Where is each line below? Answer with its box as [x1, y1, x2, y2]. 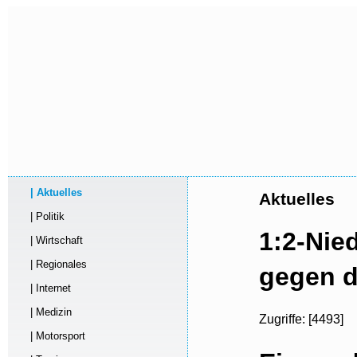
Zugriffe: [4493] [258, 312, 343, 327]
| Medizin [23, 306, 72, 318]
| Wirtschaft [23, 234, 83, 246]
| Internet [23, 282, 71, 294]
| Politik [23, 210, 65, 222]
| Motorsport [23, 330, 85, 342]
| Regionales [23, 258, 87, 270]
